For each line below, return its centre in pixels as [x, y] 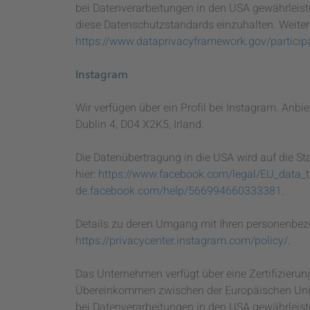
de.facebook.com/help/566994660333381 [179, 191]
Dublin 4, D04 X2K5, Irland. [140, 124]
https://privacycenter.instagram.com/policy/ [182, 240]
